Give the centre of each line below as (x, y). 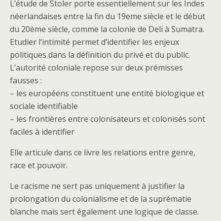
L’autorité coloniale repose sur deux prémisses (96, 68)
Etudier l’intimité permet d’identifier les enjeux (94, 42)
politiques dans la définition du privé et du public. (100, 55)
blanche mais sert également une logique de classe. (104, 212)
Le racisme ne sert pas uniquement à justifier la (97, 186)
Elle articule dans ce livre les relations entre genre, (103, 152)
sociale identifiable (44, 106)
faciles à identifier (42, 132)
